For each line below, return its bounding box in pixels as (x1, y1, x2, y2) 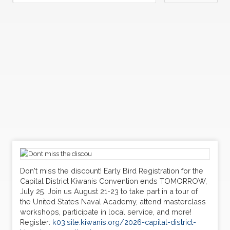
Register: (20, 218, 52, 227)
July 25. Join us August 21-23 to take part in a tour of (20, 187, 198, 196)
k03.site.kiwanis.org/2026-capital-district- (52, 218, 196, 227)
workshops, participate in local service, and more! (20, 207, 191, 217)
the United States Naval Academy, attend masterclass (20, 197, 206, 206)
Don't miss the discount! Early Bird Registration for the (20, 166, 203, 176)
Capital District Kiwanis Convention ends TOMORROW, (20, 177, 207, 186)
